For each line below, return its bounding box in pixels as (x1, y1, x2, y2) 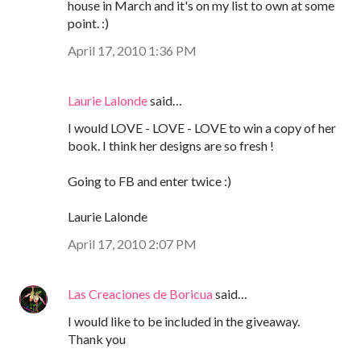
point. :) (68, 15, 109, 31)
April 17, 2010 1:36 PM (68, 42, 197, 58)
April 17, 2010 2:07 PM (68, 235, 197, 251)
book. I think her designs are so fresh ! (68, 137, 274, 153)
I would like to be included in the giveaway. (68, 313, 300, 329)
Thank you (68, 330, 126, 346)
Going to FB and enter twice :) (68, 172, 231, 189)
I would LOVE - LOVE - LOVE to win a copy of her (68, 119, 336, 135)
